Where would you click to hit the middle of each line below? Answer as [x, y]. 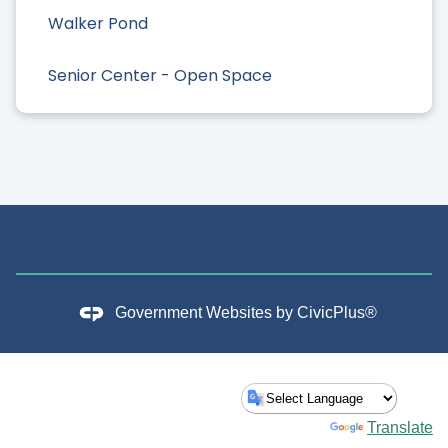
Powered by [285, 427]
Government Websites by [205, 313]
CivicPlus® [336, 313]
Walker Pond [98, 24]
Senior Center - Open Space [160, 75]
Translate [400, 427]
